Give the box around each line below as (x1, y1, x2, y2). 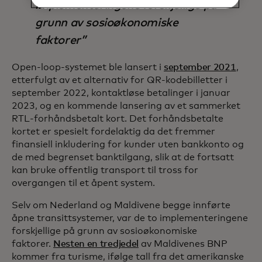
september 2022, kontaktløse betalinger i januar (12, 88, 230, 98)
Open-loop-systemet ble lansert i (12, 63, 164, 73)
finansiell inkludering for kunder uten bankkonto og (12, 140, 244, 150)
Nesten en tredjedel (53, 239, 139, 249)
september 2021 (164, 63, 236, 73)
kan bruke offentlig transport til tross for (12, 166, 198, 175)
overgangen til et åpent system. (12, 178, 155, 188)
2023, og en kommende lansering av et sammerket (12, 101, 240, 111)
